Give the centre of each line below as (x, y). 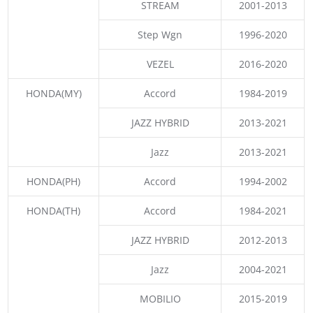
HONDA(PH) (54, 181)
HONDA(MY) (53, 93)
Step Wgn (160, 34)
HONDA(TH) (54, 210)
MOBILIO (160, 298)
